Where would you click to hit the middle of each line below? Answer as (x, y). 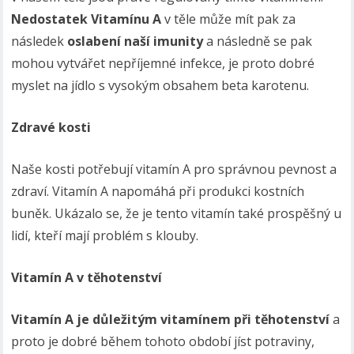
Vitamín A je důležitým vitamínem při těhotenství (171, 319)
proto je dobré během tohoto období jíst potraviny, (163, 341)
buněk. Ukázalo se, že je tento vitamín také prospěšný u (177, 213)
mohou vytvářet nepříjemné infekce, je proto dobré (163, 63)
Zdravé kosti (53, 127)
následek (40, 41)
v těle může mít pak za (229, 19)
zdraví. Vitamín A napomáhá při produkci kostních (158, 191)
